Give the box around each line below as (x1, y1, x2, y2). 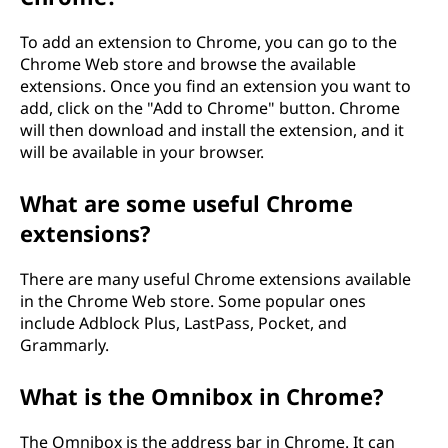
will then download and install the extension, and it (20, 118, 404, 141)
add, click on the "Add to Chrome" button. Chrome (20, 96, 400, 119)
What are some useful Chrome (20, 187, 353, 218)
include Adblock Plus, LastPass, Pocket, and (20, 311, 347, 334)
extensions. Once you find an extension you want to (20, 74, 411, 97)
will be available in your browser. (20, 140, 264, 163)
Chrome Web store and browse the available (20, 52, 356, 75)
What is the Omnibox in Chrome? (20, 380, 384, 411)
